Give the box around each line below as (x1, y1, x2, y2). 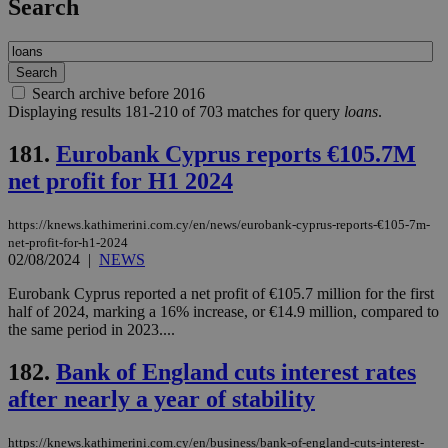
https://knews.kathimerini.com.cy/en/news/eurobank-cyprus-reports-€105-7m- (8, 217, 430, 233)
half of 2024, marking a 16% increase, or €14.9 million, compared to (8, 303, 439, 321)
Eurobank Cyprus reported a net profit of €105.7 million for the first (8, 285, 434, 303)
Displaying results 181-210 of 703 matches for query (8, 103, 344, 121)
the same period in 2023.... (8, 321, 175, 339)
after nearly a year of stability (8, 385, 315, 412)
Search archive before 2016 (32, 85, 205, 103)
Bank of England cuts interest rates (56, 358, 416, 385)
